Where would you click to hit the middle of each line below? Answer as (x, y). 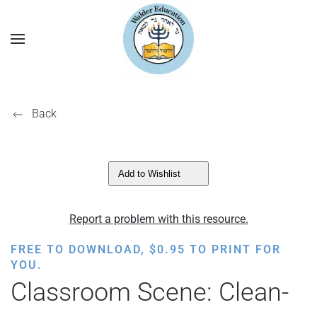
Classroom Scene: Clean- (150, 292)
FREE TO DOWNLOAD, (80, 249)
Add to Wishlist (149, 174)
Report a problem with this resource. (158, 219)
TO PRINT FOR (233, 249)
